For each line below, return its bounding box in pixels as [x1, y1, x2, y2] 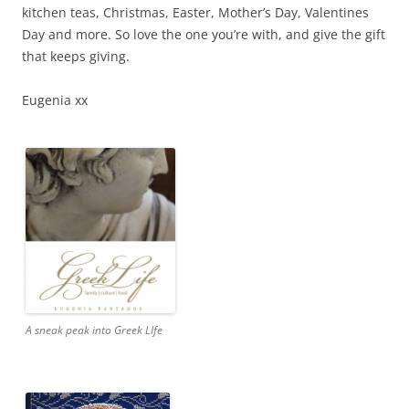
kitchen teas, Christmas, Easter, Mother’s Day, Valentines [22, 4, 369, 21]
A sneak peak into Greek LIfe [26, 321, 163, 338]
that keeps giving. [22, 47, 130, 65]
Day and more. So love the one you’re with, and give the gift [22, 26, 385, 43]
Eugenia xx [22, 91, 88, 109]
